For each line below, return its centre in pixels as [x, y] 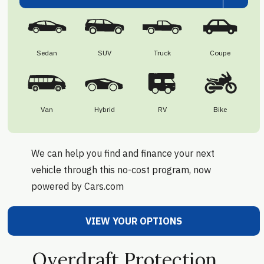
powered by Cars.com [77, 187]
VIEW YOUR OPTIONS [133, 221]
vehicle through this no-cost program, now [121, 170]
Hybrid [104, 110]
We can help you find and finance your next [123, 154]
